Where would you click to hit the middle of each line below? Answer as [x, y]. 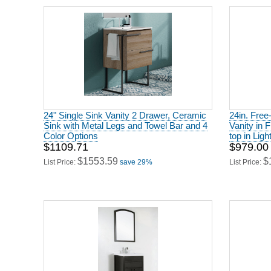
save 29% [136, 158]
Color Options [71, 132]
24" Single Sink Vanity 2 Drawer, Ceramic [125, 111]
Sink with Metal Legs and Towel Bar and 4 [126, 121]
